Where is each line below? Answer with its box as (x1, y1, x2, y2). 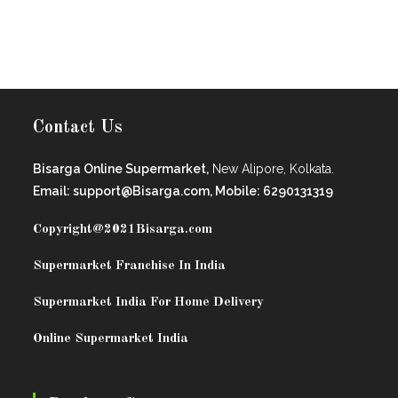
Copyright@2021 (33, 223, 137, 237)
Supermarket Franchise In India (33, 259, 227, 274)
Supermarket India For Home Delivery (33, 296, 265, 310)
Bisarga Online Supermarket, (33, 162, 210, 177)
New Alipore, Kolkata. (209, 162, 335, 177)
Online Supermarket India (33, 332, 189, 346)
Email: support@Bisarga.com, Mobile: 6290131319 (33, 184, 334, 199)
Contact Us (33, 119, 123, 138)
